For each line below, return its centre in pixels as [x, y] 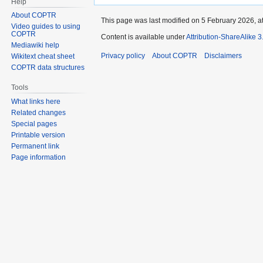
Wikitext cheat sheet [43, 57]
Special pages [34, 124]
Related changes [39, 113]
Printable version [38, 135]
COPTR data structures [48, 68]
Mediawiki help [36, 45]
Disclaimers [223, 55]
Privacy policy [123, 55]
